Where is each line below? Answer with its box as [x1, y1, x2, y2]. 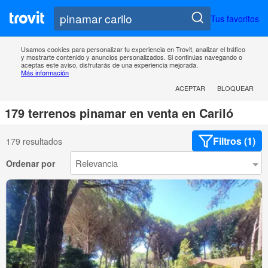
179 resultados [6, 135, 62, 147]
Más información [21, 68, 69, 78]
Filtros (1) [213, 134, 255, 148]
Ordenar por [6, 157, 55, 169]
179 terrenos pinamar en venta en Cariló [5, 104, 233, 122]
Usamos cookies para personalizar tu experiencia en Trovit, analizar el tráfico [21, 44, 245, 54]
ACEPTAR [175, 83, 205, 93]
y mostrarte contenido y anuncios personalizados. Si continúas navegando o [21, 52, 242, 62]
